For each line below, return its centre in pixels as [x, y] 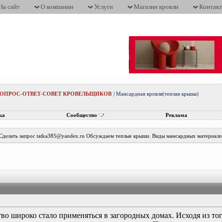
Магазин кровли [156, 7]
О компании [57, 7]
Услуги [104, 7]
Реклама [176, 115]
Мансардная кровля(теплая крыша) [158, 94]
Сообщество [82, 115]
